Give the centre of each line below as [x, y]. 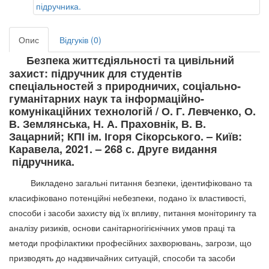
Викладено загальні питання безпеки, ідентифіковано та [131, 183]
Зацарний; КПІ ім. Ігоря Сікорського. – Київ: [125, 137]
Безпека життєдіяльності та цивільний [130, 60]
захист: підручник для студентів [95, 74]
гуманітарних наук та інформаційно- [107, 99]
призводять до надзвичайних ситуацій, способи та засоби [122, 258]
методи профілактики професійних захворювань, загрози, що [130, 243]
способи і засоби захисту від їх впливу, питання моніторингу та [133, 213]
